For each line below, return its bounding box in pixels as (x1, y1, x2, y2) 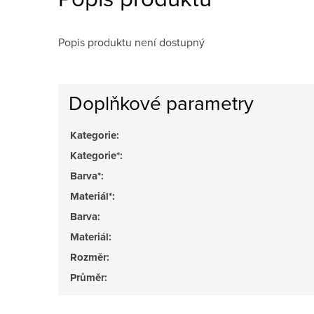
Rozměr (70, 250, 107, 266)
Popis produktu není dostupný (58, 34, 205, 50)
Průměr (70, 270, 104, 286)
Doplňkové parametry (69, 89, 254, 117)
